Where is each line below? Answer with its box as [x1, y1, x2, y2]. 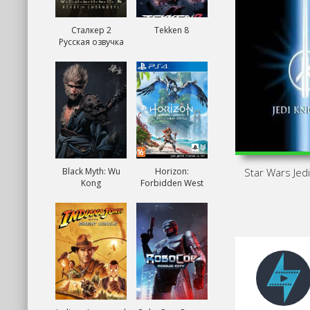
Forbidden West [140, 177, 203, 189]
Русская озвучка [58, 36, 124, 48]
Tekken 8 [154, 24, 190, 36]
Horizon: [154, 165, 189, 177]
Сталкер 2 [71, 24, 111, 36]
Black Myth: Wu [62, 165, 120, 177]
